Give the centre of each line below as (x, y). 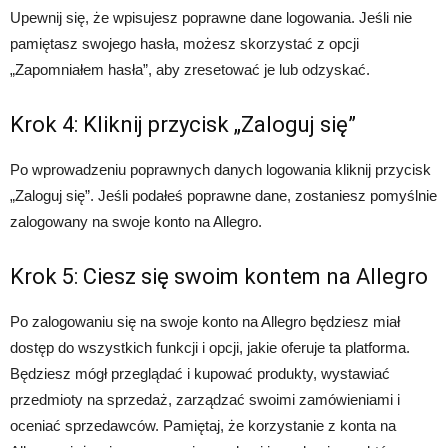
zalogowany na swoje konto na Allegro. (136, 221)
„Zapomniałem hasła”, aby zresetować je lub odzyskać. (190, 69)
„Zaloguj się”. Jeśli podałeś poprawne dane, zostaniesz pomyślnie (223, 195)
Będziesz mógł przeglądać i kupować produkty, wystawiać (200, 373)
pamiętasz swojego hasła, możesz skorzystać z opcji (184, 43)
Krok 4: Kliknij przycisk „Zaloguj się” (183, 124)
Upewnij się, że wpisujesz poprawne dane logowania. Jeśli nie (211, 17)
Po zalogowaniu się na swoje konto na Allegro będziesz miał (205, 321)
